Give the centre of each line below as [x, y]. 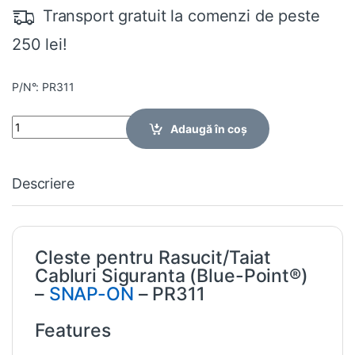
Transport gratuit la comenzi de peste [181, 16]
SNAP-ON [91, 294]
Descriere [43, 183]
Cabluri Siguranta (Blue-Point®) [172, 275]
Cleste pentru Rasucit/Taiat [153, 257]
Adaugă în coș [209, 128]
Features [73, 330]
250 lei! [40, 44]
